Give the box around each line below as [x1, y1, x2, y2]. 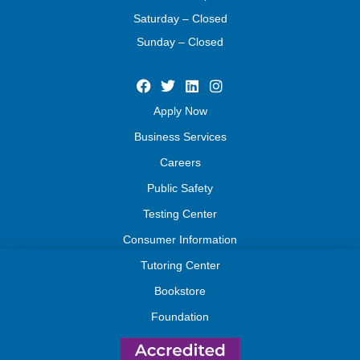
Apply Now [153, 104, 207, 118]
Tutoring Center [140, 259, 220, 272]
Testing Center [143, 207, 217, 221]
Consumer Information [123, 233, 237, 247]
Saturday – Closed [133, 11, 227, 25]
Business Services [133, 130, 227, 144]
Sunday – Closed [137, 35, 223, 49]
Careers [159, 156, 201, 170]
